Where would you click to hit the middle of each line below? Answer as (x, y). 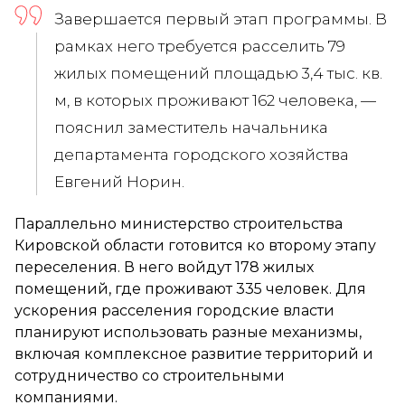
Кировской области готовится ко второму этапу (195, 245)
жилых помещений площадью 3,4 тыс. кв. (218, 73)
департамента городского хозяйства (202, 154)
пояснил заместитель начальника (191, 127)
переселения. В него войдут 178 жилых (164, 267)
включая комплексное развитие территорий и (194, 353)
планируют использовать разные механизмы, (188, 332)
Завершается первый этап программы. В (221, 19)
